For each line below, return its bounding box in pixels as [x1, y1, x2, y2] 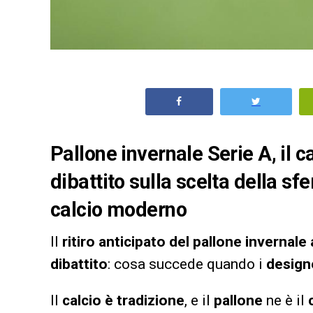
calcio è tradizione [62, 291, 184, 309]
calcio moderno [50, 197, 187, 221]
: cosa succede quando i [108, 255, 266, 272]
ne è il [263, 291, 308, 309]
